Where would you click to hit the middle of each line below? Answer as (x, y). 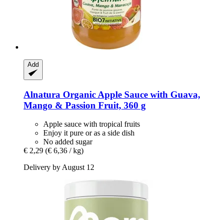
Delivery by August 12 (59, 167)
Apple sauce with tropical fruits (92, 124)
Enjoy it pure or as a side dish (89, 133)
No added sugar (68, 142)
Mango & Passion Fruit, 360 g (85, 105)
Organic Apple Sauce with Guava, (130, 94)
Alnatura (42, 94)
